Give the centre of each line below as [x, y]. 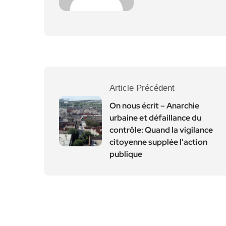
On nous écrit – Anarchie [154, 106]
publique [126, 154]
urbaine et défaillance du [155, 118]
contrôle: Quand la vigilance [161, 130]
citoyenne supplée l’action [158, 142]
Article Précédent [142, 88]
